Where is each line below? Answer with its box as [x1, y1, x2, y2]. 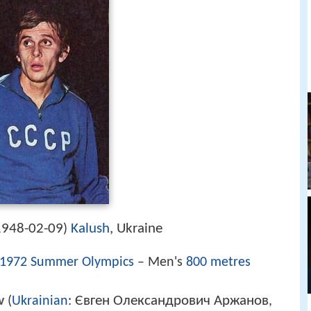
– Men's [134, 255, 186, 270]
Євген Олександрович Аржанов [75, 294, 269, 309]
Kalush [71, 221, 110, 236]
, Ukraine [110, 221, 162, 236]
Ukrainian [12, 294, 68, 309]
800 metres [186, 255, 251, 270]
